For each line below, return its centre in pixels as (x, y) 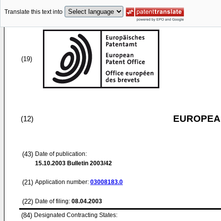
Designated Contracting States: (76, 215)
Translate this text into (34, 12)
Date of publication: (61, 154)
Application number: (63, 182)
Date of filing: (53, 201)
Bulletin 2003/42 (89, 163)
